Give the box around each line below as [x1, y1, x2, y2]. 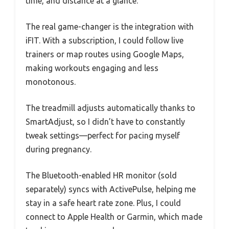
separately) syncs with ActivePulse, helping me [26, 185, 196, 194]
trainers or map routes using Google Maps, [26, 50, 184, 59]
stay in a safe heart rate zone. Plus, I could [26, 198, 181, 208]
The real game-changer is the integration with [26, 22, 194, 31]
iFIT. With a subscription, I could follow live [26, 36, 184, 45]
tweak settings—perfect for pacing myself [26, 131, 180, 140]
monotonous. [26, 77, 76, 86]
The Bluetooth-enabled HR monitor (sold [26, 171, 177, 180]
